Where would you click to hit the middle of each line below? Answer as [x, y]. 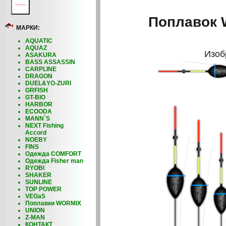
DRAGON [39, 76]
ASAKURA [41, 55]
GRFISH [37, 90]
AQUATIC [39, 41]
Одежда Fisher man [54, 161]
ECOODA [39, 111]
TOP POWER [43, 189]
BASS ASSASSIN [50, 62]
